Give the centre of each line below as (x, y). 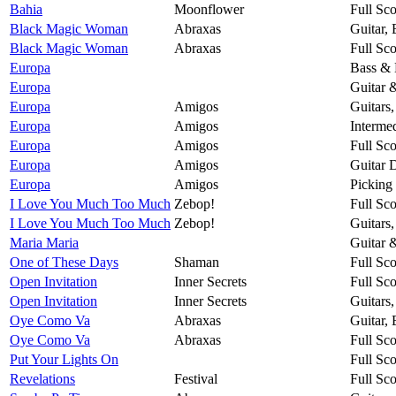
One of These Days (64, 262)
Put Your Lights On (64, 359)
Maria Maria (44, 242)
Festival (196, 378)
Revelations (42, 378)
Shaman (197, 262)
